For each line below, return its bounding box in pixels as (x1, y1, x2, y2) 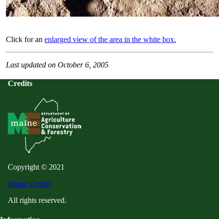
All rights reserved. (8, 196, 66, 205)
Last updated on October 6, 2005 (6, 60, 109, 69)
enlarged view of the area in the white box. (44, 35, 176, 44)
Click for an (6, 35, 44, 44)
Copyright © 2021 (8, 163, 65, 172)
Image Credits (8, 179, 51, 188)
